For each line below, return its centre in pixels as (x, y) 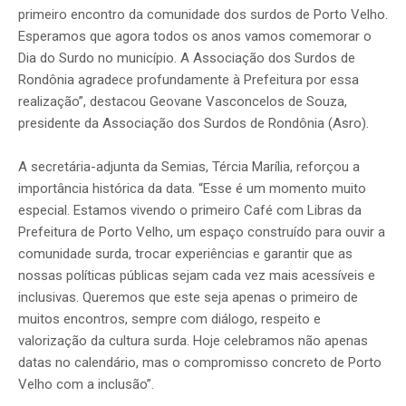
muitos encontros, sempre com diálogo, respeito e (169, 319)
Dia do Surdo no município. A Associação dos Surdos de (187, 58)
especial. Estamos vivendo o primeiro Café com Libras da (190, 211)
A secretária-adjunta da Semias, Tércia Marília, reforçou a (189, 167)
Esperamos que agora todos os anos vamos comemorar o (195, 37)
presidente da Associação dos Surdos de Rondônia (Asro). (193, 124)
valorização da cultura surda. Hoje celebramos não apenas (193, 341)
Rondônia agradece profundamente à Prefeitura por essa (188, 80)
